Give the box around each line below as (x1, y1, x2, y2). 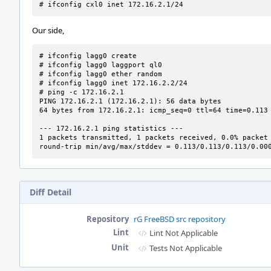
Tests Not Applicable (149, 243, 222, 253)
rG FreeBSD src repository (134, 214, 226, 224)
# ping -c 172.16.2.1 (39, 88, 124, 96)
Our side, (32, 25, 64, 36)
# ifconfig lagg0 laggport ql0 (39, 61, 162, 69)
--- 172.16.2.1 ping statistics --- (39, 125, 183, 132)
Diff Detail (30, 186, 71, 198)
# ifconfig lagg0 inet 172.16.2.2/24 (39, 79, 188, 87)
